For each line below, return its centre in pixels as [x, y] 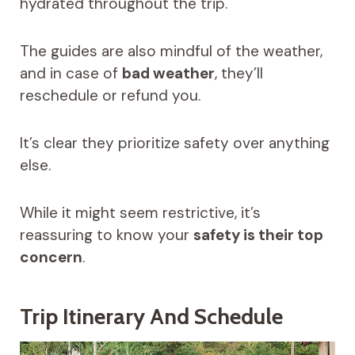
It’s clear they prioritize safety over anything [174, 143]
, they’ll [239, 73]
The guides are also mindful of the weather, [171, 51]
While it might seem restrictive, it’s [140, 212]
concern [51, 257]
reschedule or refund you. [110, 95]
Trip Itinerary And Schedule [151, 316]
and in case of [71, 73]
